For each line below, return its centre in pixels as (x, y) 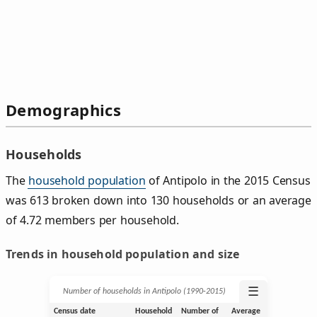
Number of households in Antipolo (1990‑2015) (144, 291)
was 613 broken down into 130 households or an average (158, 200)
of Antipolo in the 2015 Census (228, 180)
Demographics (63, 110)
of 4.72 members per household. (92, 220)
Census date (74, 311)
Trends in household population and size (123, 254)
